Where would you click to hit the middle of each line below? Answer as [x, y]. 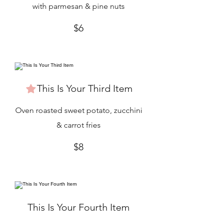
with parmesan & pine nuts [79, 6]
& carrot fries [79, 125]
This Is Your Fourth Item [79, 207]
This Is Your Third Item [84, 88]
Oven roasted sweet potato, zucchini [79, 110]
